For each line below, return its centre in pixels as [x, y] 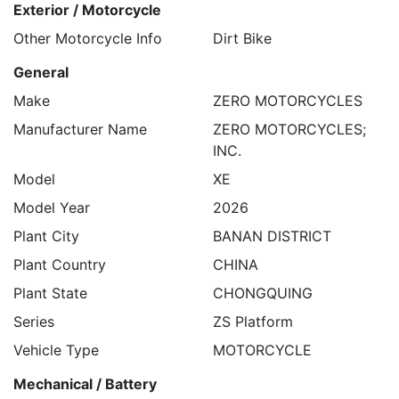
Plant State [50, 293]
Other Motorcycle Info [88, 38]
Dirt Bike [242, 38]
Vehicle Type [56, 350]
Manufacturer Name [80, 129]
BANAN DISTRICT [272, 236]
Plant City [46, 236]
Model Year [52, 207]
